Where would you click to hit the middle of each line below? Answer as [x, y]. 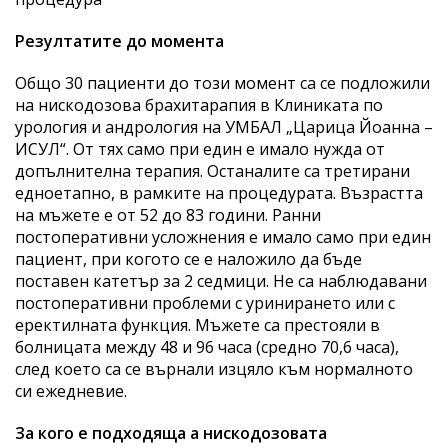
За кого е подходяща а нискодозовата [171, 432]
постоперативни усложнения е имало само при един [223, 236]
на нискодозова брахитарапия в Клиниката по [199, 104]
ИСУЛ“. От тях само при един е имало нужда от [200, 148]
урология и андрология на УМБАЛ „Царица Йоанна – [224, 126]
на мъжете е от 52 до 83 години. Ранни [168, 214]
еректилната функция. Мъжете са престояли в [197, 324]
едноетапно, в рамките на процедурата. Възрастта [219, 192]
